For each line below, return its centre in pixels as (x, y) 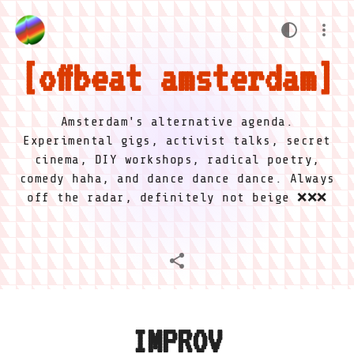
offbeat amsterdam (177, 77)
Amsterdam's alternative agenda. (177, 122)
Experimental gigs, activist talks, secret (177, 141)
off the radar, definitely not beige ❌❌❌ (177, 198)
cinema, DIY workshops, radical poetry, (177, 160)
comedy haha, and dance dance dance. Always (177, 179)
